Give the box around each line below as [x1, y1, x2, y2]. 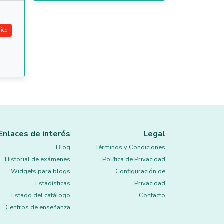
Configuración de [115, 167, 165, 176]
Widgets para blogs [11, 167, 70, 176]
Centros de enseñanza [5, 203, 70, 212]
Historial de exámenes [5, 155, 70, 164]
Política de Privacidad [102, 155, 165, 164]
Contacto [139, 191, 165, 200]
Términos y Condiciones [95, 143, 165, 152]
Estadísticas [35, 179, 70, 188]
